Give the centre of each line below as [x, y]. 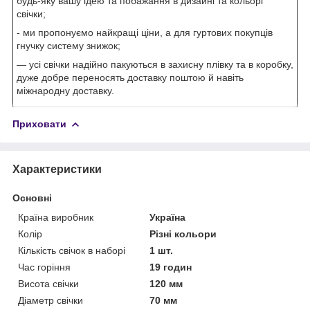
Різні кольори [183, 234]
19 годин [171, 267]
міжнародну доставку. [65, 90]
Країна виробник [56, 217]
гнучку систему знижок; [69, 45]
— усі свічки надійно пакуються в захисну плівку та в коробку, [155, 64]
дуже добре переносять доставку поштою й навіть [130, 77]
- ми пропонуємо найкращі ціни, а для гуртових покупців [145, 32]
